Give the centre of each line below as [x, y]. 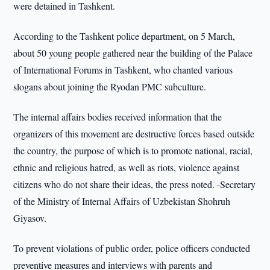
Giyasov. [30, 218]
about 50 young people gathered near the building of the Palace [133, 53]
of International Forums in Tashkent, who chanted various [123, 70]
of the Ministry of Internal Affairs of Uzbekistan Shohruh [122, 201]
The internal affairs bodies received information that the [118, 117]
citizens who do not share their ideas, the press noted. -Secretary [135, 184]
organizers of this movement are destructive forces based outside [134, 133]
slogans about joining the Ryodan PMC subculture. [110, 86]
